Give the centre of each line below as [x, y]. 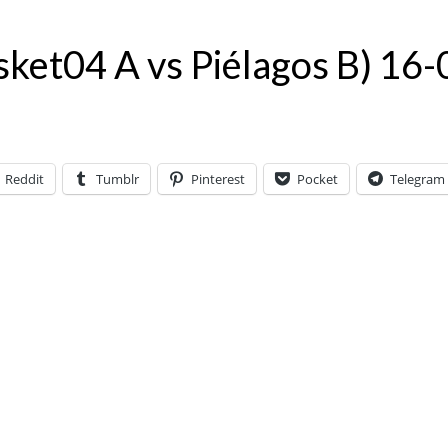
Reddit [24, 179]
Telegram [417, 179]
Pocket [317, 179]
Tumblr [117, 179]
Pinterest [218, 179]
